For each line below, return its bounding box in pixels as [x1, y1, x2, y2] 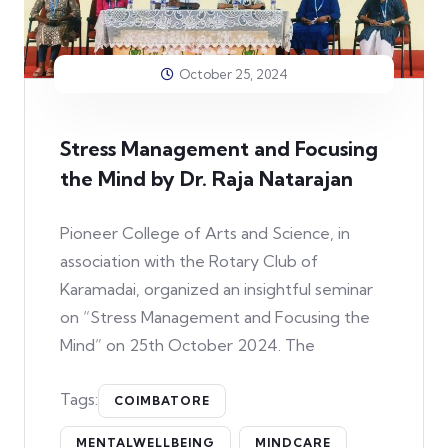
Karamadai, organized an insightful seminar [60, 278, 373, 299]
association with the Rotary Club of [60, 250, 318, 271]
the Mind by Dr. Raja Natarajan [60, 165, 353, 191]
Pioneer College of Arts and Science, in [60, 222, 350, 243]
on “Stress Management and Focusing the [60, 306, 370, 327]
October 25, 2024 [178, 65, 288, 82]
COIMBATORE [114, 392, 210, 408]
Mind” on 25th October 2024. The [60, 334, 315, 355]
